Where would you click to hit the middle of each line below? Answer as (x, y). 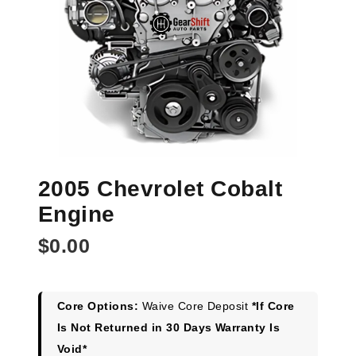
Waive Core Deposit (195, 306)
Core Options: (98, 306)
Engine (77, 215)
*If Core (273, 306)
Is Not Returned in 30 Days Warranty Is (169, 328)
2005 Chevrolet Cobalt (161, 189)
